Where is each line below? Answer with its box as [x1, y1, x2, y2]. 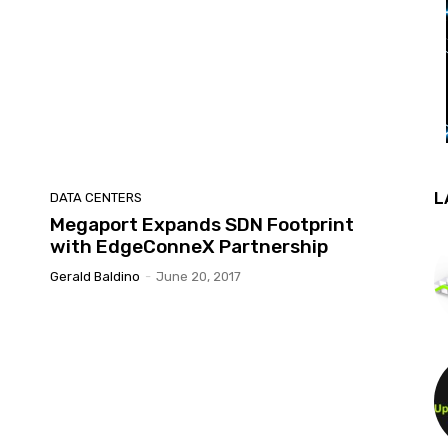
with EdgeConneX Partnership [50, 234, 328, 258]
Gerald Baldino [50, 268, 140, 284]
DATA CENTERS [50, 189, 142, 205]
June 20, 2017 [156, 268, 241, 284]
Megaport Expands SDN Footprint [50, 212, 354, 236]
